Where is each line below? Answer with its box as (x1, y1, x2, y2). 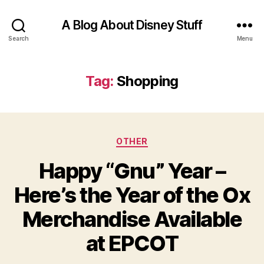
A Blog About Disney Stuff (61, 17, 203, 32)
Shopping (116, 72, 179, 90)
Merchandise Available (22, 206, 242, 232)
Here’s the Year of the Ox (14, 181, 250, 208)
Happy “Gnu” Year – (38, 157, 226, 184)
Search (8, 34, 29, 42)
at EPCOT (85, 230, 179, 256)
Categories (131, 133, 184, 145)
